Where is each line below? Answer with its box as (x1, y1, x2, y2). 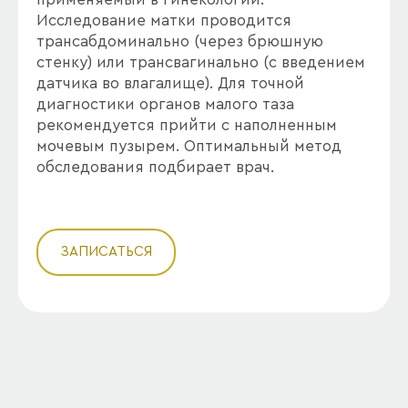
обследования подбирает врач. (36, 159, 274, 175)
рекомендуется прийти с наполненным (36, 117, 337, 133)
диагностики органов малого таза (36, 97, 294, 112)
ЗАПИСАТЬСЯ (60, 245, 152, 259)
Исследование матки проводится (36, 13, 291, 28)
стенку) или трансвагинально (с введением (36, 55, 365, 70)
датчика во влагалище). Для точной (36, 76, 304, 91)
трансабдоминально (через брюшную (36, 34, 323, 49)
